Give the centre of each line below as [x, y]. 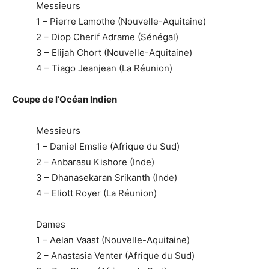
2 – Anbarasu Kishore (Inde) [95, 162]
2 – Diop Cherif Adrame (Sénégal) [107, 37]
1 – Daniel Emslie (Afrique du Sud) [108, 146]
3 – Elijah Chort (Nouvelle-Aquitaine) [114, 52]
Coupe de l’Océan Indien [65, 99]
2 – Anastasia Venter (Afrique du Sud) [115, 255]
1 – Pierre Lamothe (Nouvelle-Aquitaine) [121, 21]
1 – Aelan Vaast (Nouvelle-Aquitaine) [113, 240]
